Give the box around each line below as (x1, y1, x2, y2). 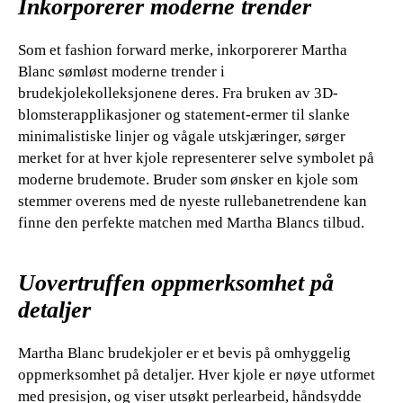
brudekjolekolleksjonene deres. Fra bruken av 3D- (18, 85, 338, 102)
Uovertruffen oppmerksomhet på (18, 270, 334, 296)
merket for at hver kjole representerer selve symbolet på (18, 149, 374, 166)
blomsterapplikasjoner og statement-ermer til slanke (18, 106, 350, 123)
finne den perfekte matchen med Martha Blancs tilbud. (18, 214, 364, 231)
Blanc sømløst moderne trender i (18, 63, 225, 80)
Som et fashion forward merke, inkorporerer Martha (18, 41, 347, 58)
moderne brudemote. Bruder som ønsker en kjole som (18, 171, 358, 188)
